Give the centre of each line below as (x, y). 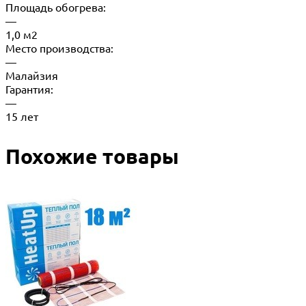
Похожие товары (92, 156)
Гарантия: (29, 89)
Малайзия (32, 75)
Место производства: (59, 48)
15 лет (22, 116)
